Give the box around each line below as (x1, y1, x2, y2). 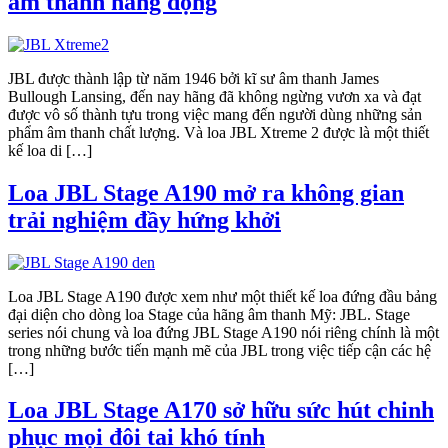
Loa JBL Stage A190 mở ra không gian (8, 179, 404, 206)
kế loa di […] (8, 141, 92, 159)
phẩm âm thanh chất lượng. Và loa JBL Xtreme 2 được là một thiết (8, 123, 429, 141)
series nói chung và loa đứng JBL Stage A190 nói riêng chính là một (8, 323, 439, 341)
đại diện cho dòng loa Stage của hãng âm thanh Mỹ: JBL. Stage (8, 305, 410, 323)
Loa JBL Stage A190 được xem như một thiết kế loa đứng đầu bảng (8, 287, 437, 305)
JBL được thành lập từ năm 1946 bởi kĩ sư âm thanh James (8, 69, 379, 87)
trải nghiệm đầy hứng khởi (8, 206, 281, 233)
